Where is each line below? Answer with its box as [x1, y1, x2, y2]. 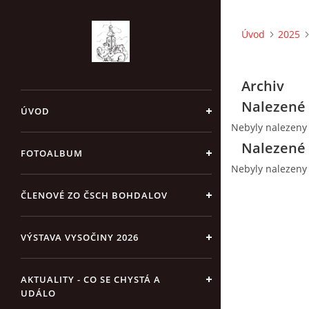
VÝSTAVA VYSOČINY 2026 [21, 231, 139, 243]
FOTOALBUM [21, 147, 83, 159]
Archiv [241, 77, 284, 95]
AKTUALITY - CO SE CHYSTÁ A [21, 273, 161, 286]
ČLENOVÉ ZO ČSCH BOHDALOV [21, 189, 168, 201]
